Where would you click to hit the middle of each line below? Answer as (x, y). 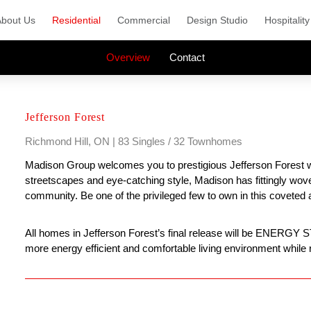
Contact (187, 57)
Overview (128, 57)
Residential (76, 20)
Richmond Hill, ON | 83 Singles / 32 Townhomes (134, 141)
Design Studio (217, 20)
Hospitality (287, 20)
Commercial (144, 20)
